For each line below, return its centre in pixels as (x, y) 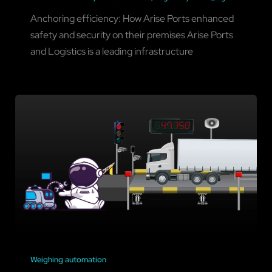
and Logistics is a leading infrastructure (111, 51)
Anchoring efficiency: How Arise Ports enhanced (132, 19)
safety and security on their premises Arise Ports (131, 35)
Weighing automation (68, 260)
